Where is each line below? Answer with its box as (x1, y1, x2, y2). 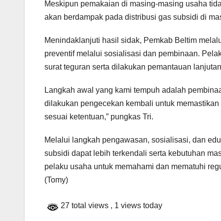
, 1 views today (110, 201, 162, 210)
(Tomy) (44, 176, 68, 184)
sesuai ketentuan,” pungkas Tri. (44, 112, 153, 121)
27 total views (59, 201, 110, 210)
